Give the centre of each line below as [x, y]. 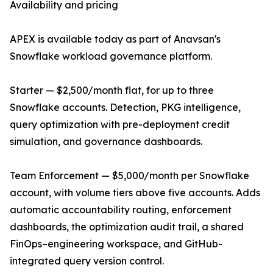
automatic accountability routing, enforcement [121, 210]
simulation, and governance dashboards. [106, 142]
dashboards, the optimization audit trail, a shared [127, 227]
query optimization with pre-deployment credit [120, 125]
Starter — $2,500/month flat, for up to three [112, 90]
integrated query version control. [87, 261]
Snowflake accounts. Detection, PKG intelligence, [125, 108]
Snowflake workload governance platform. [111, 56]
